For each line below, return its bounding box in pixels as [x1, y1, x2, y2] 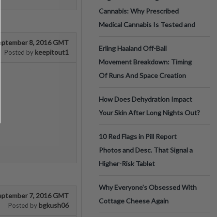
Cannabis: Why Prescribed [99, 7, 179, 15]
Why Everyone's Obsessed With [99, 183, 197, 191]
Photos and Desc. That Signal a [99, 146, 193, 154]
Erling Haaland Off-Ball [99, 44, 167, 52]
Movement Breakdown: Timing [99, 58, 192, 66]
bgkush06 [37, 201, 69, 209]
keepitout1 [33, 48, 69, 56]
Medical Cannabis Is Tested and [99, 20, 195, 29]
